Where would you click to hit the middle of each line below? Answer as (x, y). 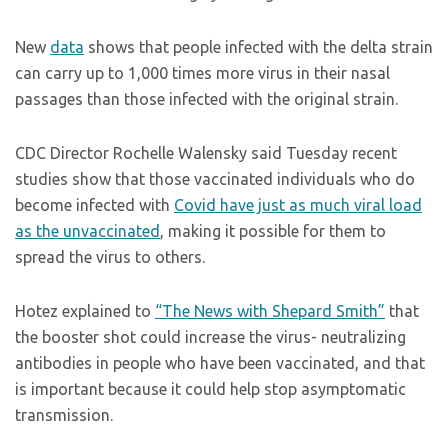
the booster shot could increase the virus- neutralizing (210, 337)
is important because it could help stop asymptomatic (210, 389)
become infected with (94, 205)
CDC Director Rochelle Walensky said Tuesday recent (206, 153)
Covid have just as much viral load (298, 205)
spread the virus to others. (110, 257)
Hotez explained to (85, 311)
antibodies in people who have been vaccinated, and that (220, 363)
